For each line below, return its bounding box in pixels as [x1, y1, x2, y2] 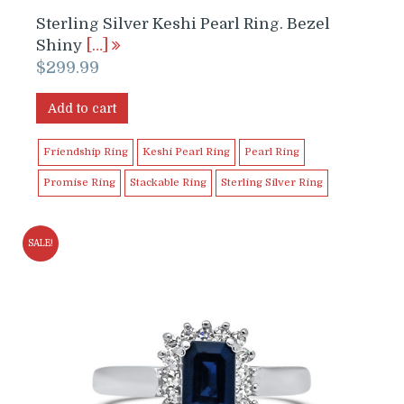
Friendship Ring [43, 145, 128, 158]
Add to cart [48, 100, 116, 115]
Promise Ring [43, 176, 115, 188]
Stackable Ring [130, 176, 207, 188]
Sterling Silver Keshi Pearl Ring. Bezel [36, 14, 330, 32]
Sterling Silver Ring [221, 176, 323, 188]
